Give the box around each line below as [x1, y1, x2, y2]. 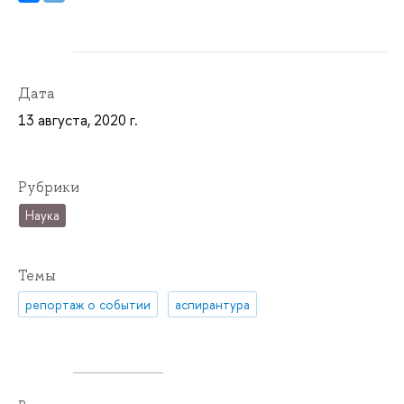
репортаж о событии [25, 295, 151, 313]
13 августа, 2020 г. [18, 109, 138, 130]
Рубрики [18, 177, 79, 197]
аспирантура [175, 295, 251, 313]
